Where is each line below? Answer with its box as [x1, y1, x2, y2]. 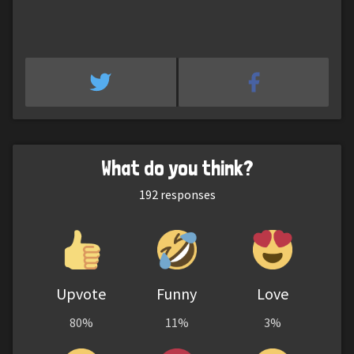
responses [157, 186, 216, 203]
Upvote [56, 284, 107, 304]
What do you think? [101, 155, 253, 181]
